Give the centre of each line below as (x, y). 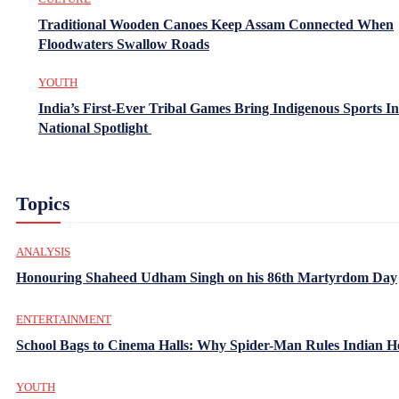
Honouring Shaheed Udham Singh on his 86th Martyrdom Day (207, 277)
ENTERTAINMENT (64, 319)
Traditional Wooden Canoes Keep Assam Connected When (216, 24)
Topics (43, 203)
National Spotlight (95, 127)
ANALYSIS (43, 251)
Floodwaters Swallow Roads (124, 44)
